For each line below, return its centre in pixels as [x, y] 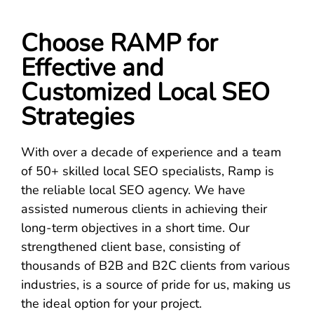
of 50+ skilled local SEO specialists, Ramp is [148, 171]
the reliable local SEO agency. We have [133, 190]
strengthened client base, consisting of [131, 247]
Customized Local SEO [145, 93]
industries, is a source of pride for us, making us [156, 285]
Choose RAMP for [120, 43]
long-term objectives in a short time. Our [135, 228]
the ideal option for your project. [111, 304]
